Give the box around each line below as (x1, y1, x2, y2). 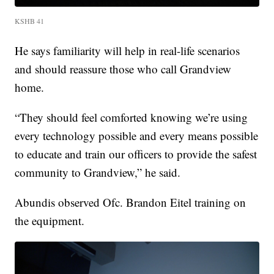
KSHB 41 (15, 15, 45, 26)
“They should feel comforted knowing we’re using (15, 109, 248, 125)
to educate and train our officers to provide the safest (15, 146, 257, 161)
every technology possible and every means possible (15, 127, 259, 143)
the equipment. (15, 212, 85, 228)
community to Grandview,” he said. (15, 164, 181, 180)
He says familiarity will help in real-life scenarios (15, 42, 240, 58)
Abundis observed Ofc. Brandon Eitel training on (15, 194, 246, 210)
